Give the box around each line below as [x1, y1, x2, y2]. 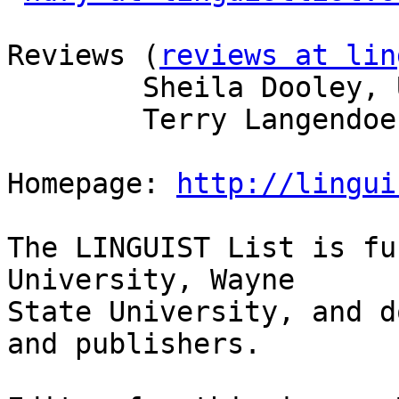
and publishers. [7, 328, 261, 361]
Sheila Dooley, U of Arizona [7, 71, 142, 104]
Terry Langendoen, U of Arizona [7, 103, 142, 136]
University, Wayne [7, 264, 295, 297]
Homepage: [7, 167, 176, 200]
